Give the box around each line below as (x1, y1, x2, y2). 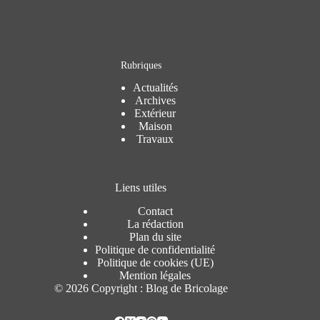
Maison (138, 120, 172, 133)
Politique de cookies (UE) (96, 256, 214, 269)
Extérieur (134, 107, 176, 120)
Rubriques (120, 59, 161, 71)
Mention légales (119, 269, 191, 281)
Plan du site (129, 231, 181, 243)
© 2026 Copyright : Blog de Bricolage (54, 282, 228, 294)
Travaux (136, 133, 174, 146)
